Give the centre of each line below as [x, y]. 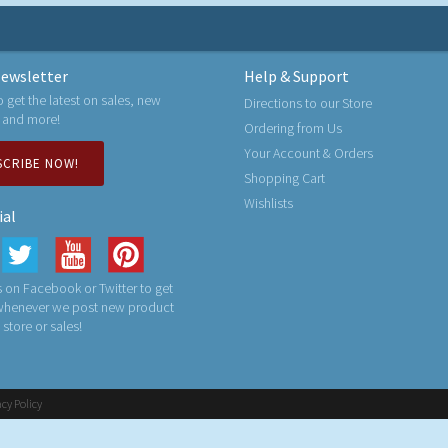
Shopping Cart [284, 178]
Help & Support [296, 76]
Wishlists [268, 203]
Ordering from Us [293, 128]
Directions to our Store [308, 103]
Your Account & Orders [308, 153]
